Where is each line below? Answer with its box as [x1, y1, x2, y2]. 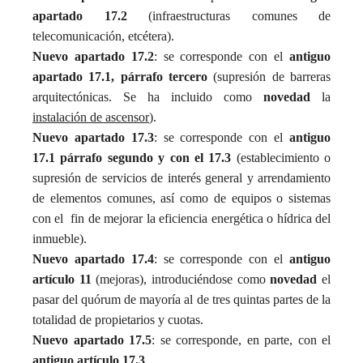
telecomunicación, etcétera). [32, 29, 174, 43]
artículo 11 [32, 272, 96, 286]
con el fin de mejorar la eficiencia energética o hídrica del [32, 211, 331, 225]
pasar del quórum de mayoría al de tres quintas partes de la [32, 293, 331, 306]
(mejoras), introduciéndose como [96, 272, 271, 286]
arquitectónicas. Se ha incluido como [32, 90, 263, 104]
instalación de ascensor [32, 110, 149, 124]
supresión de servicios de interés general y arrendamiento [32, 171, 331, 185]
